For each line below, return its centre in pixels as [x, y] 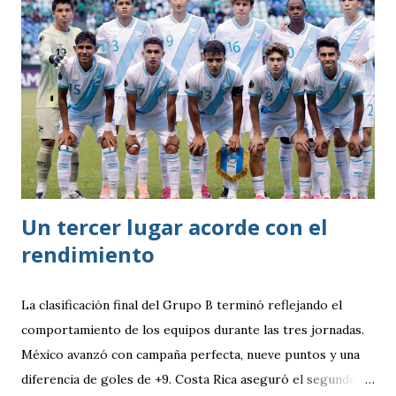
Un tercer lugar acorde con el [175, 226]
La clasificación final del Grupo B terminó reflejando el [182, 305]
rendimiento [88, 254]
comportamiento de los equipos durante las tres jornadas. [193, 329]
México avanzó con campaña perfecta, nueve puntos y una [190, 354]
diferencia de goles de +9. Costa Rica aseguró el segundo [189, 379]
